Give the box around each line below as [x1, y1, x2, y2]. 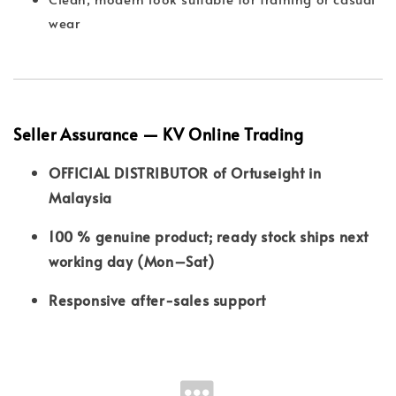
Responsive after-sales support [49, 289, 266, 309]
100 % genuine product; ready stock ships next [49, 225, 369, 246]
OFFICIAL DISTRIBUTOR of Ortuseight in [49, 162, 322, 182]
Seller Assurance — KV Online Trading [13, 122, 304, 145]
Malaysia [49, 187, 112, 207]
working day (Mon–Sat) [49, 250, 215, 270]
